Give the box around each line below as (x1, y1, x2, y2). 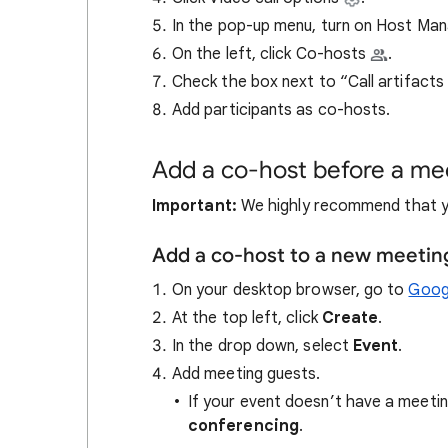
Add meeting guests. (172, 364, 321, 384)
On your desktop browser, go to (172, 280, 409, 300)
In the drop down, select (172, 336, 353, 356)
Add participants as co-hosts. (172, 100, 391, 120)
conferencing (188, 416, 299, 436)
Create (321, 308, 379, 328)
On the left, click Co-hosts (172, 44, 371, 64)
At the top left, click (172, 308, 322, 328)
